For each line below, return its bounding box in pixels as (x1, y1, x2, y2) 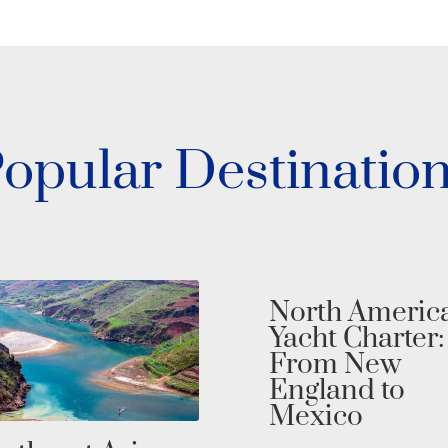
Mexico (269, 399, 364, 435)
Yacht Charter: (269, 321, 445, 357)
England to (269, 373, 406, 409)
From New (269, 347, 402, 383)
